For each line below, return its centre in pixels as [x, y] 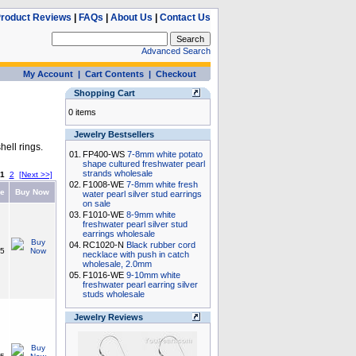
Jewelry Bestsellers [114, 134]
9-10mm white [153, 275]
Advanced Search [176, 51]
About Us [131, 17]
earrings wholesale [118, 234]
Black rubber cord [161, 245]
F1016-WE [104, 275]
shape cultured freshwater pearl [143, 164]
